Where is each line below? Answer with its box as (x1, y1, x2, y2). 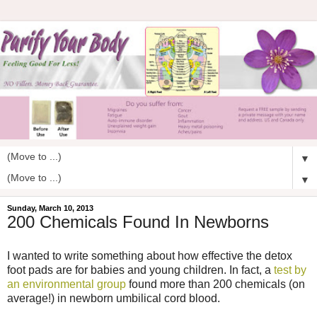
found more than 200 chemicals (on (126, 277, 305, 290)
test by (274, 263, 306, 276)
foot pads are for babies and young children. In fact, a (7, 263, 274, 276)
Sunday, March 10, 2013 (7, 203, 93, 212)
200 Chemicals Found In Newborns (7, 212, 269, 231)
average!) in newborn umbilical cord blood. (7, 292, 220, 304)
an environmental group (7, 277, 126, 290)
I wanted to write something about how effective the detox (7, 249, 292, 262)
